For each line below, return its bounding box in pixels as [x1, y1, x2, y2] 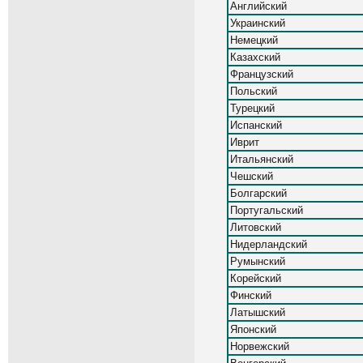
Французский [229, 68, 293, 81]
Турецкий [229, 102, 275, 115]
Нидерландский [229, 238, 307, 251]
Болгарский [229, 187, 287, 200]
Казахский [229, 51, 280, 64]
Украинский [229, 17, 285, 30]
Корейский [229, 272, 281, 285]
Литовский [229, 221, 281, 234]
